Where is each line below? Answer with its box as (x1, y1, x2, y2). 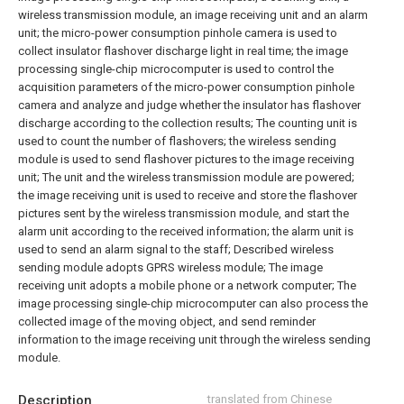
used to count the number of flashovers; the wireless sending (18, 134, 336, 148)
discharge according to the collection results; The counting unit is (18, 116, 357, 130)
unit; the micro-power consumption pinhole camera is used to (18, 26, 337, 40)
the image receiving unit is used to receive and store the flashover (18, 188, 357, 202)
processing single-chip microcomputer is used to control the (18, 62, 334, 76)
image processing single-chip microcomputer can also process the (18, 297, 368, 310)
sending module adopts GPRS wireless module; (18, 261, 266, 274)
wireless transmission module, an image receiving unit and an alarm (18, 8, 368, 22)
